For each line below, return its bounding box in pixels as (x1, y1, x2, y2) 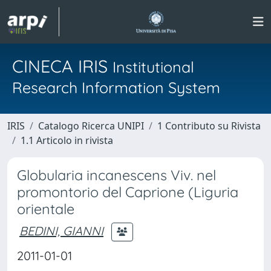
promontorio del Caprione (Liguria (17, 183, 238, 201)
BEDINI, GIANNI (19, 223, 103, 238)
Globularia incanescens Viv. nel (17, 166, 216, 184)
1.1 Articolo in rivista (21, 134, 113, 147)
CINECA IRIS (12, 55, 113, 77)
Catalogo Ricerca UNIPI (38, 119, 144, 132)
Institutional (113, 57, 194, 76)
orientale (17, 200, 74, 218)
